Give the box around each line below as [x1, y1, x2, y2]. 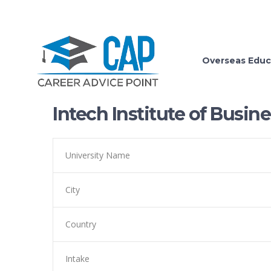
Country [65, 218, 96, 230]
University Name [65, 149, 130, 161]
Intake [65, 253, 90, 264]
